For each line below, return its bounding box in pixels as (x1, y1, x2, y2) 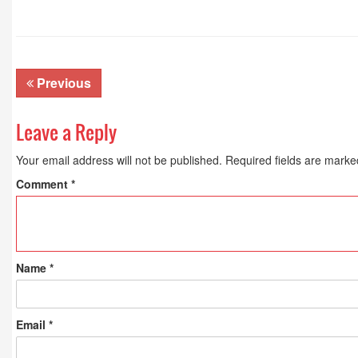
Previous (34, 74, 91, 92)
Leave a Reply (16, 117, 117, 146)
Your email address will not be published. (16, 152, 222, 168)
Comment (16, 176, 71, 192)
